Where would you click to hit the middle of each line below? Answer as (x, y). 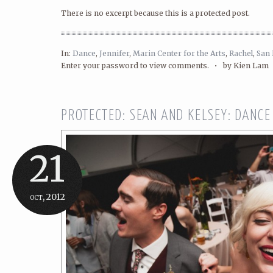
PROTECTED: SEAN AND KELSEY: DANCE (166, 116)
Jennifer (114, 53)
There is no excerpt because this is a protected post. (155, 13)
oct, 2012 (47, 197)
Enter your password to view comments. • (142, 66)
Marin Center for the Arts (179, 53)
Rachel (241, 53)
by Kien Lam (246, 66)
